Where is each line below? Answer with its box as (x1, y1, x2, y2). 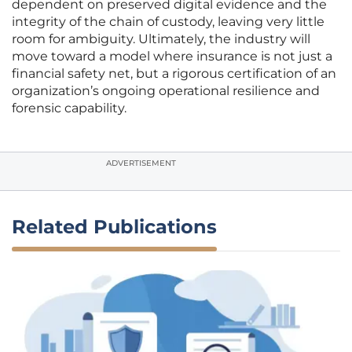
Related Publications (12, 215, 217, 239)
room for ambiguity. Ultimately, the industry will (12, 31, 310, 47)
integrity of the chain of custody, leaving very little (12, 14, 324, 30)
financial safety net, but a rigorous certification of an (12, 66, 336, 82)
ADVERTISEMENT (106, 158, 176, 169)
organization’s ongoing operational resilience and (12, 83, 320, 99)
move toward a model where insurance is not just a (12, 49, 332, 64)
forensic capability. (12, 101, 126, 116)
